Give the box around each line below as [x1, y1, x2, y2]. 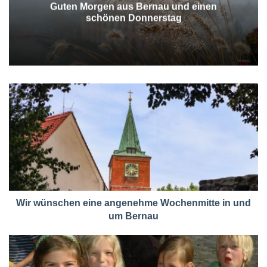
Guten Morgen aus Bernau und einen [50, 1, 217, 12]
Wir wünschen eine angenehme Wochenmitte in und [16, 197, 251, 208]
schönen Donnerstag [85, 13, 182, 23]
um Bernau [108, 210, 159, 221]
